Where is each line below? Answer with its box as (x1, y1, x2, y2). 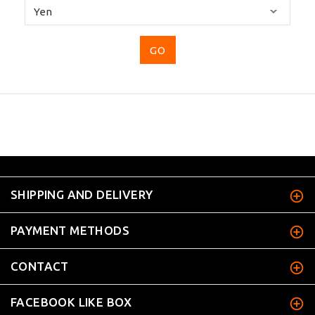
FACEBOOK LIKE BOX (11, 295, 132, 309)
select (157, 17, 186, 30)
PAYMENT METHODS (11, 224, 129, 238)
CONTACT (11, 259, 69, 274)
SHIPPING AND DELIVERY (11, 188, 153, 202)
